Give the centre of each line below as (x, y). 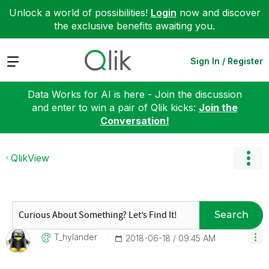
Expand (23, 60)
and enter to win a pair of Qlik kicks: (115, 107)
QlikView (30, 158)
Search (231, 215)
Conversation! (134, 120)
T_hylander (76, 237)
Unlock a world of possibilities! (80, 13)
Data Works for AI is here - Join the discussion (134, 94)
